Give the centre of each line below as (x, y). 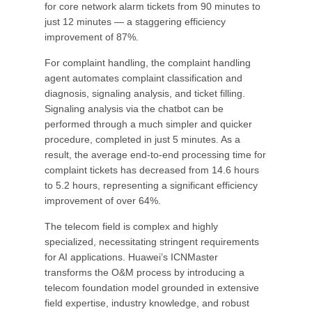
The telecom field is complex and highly (131, 226)
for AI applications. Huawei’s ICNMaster (131, 257)
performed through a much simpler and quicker (148, 124)
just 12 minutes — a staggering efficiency (135, 22)
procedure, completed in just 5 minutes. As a (142, 139)
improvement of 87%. (92, 37)
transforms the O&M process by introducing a (145, 272)
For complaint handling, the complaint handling (148, 63)
